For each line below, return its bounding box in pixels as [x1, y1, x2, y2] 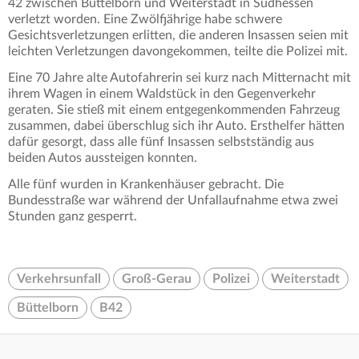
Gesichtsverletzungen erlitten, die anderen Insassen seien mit [8, 29, 349, 42]
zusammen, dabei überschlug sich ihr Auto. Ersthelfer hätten [8, 119, 345, 133]
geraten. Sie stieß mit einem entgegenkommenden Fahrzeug [8, 103, 340, 117]
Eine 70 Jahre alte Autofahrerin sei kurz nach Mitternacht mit [8, 71, 351, 85]
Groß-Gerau [122, 272, 192, 286]
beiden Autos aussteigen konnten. [8, 151, 200, 165]
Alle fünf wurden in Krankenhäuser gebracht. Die [8, 178, 284, 192]
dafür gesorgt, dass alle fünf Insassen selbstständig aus [8, 135, 314, 149]
